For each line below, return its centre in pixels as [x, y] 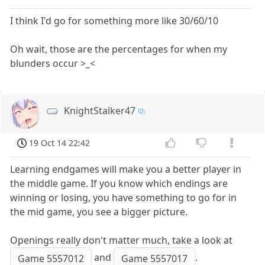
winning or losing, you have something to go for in [124, 198]
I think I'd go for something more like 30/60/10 [114, 20]
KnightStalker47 [100, 110]
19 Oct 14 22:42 [60, 143]
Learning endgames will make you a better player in [126, 169]
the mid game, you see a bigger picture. [99, 212]
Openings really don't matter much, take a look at [122, 240]
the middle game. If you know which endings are [119, 184]
